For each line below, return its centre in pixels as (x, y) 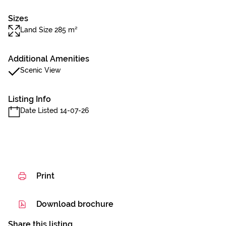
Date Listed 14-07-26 (54, 110)
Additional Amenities (49, 59)
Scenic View (41, 70)
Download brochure (75, 204)
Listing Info (30, 99)
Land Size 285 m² (49, 30)
